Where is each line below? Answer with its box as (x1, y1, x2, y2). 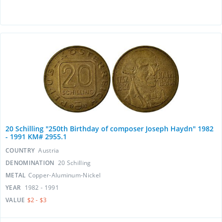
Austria (38, 146, 59, 155)
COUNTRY (5, 146, 37, 155)
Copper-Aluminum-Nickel (28, 171, 101, 179)
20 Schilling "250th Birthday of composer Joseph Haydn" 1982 (5, 124, 214, 133)
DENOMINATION (5, 159, 56, 167)
